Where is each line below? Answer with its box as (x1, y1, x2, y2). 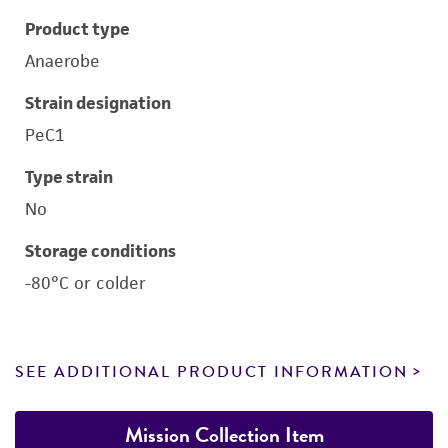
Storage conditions (25, 240, 176, 262)
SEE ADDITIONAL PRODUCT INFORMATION (15, 360, 408, 384)
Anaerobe (25, 50, 100, 72)
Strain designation (25, 92, 171, 114)
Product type (25, 18, 130, 40)
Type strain (25, 166, 113, 188)
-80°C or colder (25, 272, 146, 294)
